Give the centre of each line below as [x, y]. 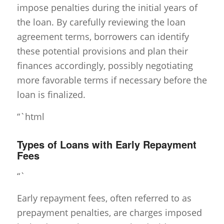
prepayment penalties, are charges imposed [109, 213]
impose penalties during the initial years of [107, 8]
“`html [30, 117]
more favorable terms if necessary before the [112, 80]
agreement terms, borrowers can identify [103, 37]
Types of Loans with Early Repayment [106, 144]
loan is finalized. [51, 95]
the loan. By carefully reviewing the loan [101, 22]
